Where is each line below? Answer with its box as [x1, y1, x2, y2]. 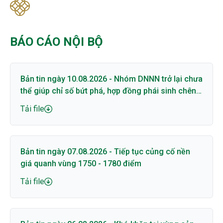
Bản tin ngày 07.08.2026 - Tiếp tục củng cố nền [20, 147, 190, 156]
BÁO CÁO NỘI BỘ [10, 35, 103, 49]
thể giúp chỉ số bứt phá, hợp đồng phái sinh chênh [20, 86, 201, 96]
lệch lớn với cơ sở [20, 98, 83, 108]
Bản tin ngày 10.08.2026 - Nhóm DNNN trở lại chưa [20, 74, 114, 84]
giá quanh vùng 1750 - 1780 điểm [20, 159, 141, 168]
